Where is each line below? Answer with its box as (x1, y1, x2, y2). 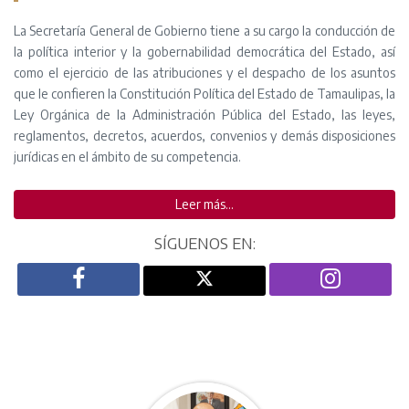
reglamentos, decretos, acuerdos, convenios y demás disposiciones (14, 128, 395, 143)
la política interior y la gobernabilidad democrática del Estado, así (14, 44, 395, 59)
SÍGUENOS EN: (153, 234, 256, 253)
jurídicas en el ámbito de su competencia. (14, 149, 241, 164)
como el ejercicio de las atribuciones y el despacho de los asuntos (14, 65, 395, 80)
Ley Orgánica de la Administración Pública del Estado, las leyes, (14, 107, 395, 122)
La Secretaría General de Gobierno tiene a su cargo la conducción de (14, 23, 395, 38)
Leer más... (175, 196, 234, 212)
